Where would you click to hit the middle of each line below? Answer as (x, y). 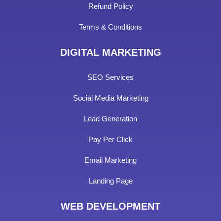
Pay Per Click (110, 140)
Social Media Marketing (110, 98)
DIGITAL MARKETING (110, 53)
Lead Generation (110, 119)
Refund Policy (110, 6)
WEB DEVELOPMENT (110, 206)
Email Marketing (110, 160)
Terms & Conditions (110, 27)
